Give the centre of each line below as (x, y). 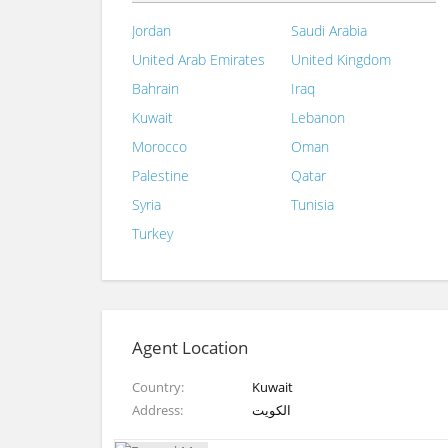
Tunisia (312, 204)
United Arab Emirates (198, 59)
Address (156, 409)
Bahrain (155, 88)
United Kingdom (341, 59)
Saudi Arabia (329, 30)
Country (156, 386)
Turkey (152, 233)
